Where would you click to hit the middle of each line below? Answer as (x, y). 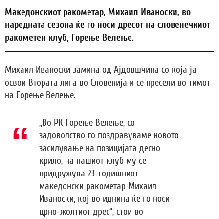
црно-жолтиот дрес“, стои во (91, 212)
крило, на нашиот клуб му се (93, 161)
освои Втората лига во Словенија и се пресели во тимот (108, 83)
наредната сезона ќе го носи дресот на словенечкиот (108, 25)
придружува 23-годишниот (89, 174)
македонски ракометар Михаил (98, 186)
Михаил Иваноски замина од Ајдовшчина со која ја (101, 70)
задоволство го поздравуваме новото (109, 136)
